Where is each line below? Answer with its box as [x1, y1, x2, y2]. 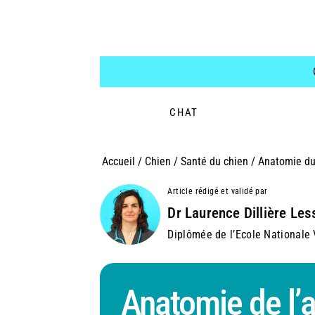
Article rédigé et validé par [167, 186, 268, 197]
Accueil [101, 155, 135, 169]
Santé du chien [180, 155, 248, 169]
